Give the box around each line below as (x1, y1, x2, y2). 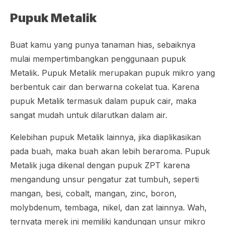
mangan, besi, (10, 188, 66, 198)
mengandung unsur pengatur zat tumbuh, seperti (10, 174, 199, 184)
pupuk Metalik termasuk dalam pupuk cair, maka (10, 96, 196, 106)
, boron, (146, 188, 177, 198)
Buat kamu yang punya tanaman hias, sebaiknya (10, 40, 195, 50)
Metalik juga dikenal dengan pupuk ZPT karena (10, 160, 190, 170)
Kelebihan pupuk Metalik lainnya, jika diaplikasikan (10, 132, 201, 142)
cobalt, (66, 188, 92, 198)
